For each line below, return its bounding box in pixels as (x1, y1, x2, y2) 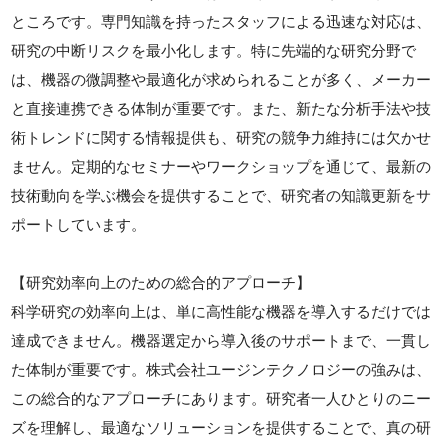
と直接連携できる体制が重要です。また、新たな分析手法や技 (11, 100, 432, 117)
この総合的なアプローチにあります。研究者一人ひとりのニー (11, 390, 432, 407)
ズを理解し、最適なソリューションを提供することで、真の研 (11, 419, 432, 436)
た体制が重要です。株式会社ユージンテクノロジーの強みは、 (11, 361, 432, 378)
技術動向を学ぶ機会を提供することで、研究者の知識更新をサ (11, 187, 432, 204)
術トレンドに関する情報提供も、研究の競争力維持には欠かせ (11, 129, 432, 146)
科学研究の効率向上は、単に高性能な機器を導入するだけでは (11, 303, 432, 320)
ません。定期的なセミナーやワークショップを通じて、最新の (11, 158, 432, 175)
